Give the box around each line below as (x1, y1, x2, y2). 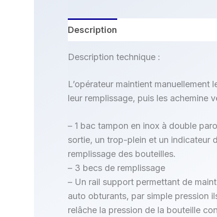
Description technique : (68, 51, 160, 62)
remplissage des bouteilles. (68, 149, 176, 159)
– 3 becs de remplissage (68, 163, 165, 173)
